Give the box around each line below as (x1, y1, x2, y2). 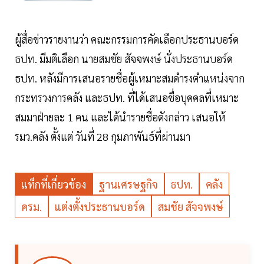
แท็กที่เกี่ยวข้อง (21, 177, 86, 192)
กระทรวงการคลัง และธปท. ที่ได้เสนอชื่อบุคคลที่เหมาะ (15, 91, 239, 105)
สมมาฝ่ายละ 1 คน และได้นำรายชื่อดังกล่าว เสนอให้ (15, 110, 226, 124)
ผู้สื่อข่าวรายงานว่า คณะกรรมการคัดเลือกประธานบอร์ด (15, 32, 239, 47)
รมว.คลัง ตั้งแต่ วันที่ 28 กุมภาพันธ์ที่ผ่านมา (15, 130, 202, 144)
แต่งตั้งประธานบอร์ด (55, 200, 145, 214)
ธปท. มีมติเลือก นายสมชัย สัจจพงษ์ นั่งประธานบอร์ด (15, 52, 233, 66)
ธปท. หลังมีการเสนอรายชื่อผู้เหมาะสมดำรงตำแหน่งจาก (15, 71, 245, 85)
